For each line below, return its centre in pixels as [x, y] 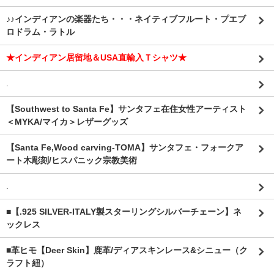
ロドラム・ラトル [40, 32]
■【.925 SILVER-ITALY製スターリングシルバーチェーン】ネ [124, 212]
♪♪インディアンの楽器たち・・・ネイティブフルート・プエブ [126, 19]
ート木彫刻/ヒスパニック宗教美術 [72, 160]
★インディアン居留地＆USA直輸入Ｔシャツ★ [96, 57]
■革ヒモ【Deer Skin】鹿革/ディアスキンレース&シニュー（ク [127, 250]
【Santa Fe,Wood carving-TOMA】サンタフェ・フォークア [125, 147]
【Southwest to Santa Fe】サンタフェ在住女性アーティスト [126, 109]
